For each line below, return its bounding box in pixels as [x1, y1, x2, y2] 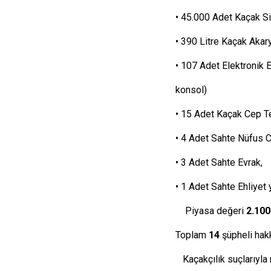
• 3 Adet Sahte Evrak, [175, 157, 263, 168]
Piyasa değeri [175, 205, 246, 217]
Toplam [175, 229, 209, 241]
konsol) [175, 84, 207, 96]
